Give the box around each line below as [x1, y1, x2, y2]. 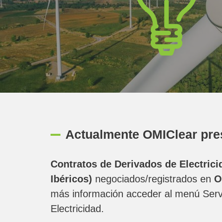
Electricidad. [51, 203, 104, 214]
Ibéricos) [51, 173, 92, 184]
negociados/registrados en [92, 173, 214, 184]
